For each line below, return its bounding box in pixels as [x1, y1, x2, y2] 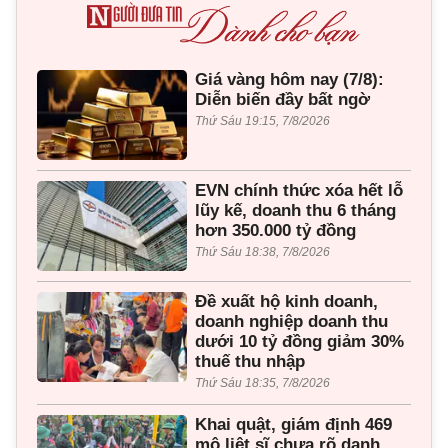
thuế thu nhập [195, 351, 305, 371]
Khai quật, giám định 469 [195, 414, 392, 434]
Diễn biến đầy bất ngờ [195, 89, 370, 109]
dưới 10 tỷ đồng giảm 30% [195, 331, 404, 351]
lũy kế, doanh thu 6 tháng [195, 200, 396, 220]
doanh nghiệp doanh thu [195, 311, 388, 331]
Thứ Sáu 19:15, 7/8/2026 [195, 113, 330, 128]
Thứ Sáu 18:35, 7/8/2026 [195, 375, 330, 390]
